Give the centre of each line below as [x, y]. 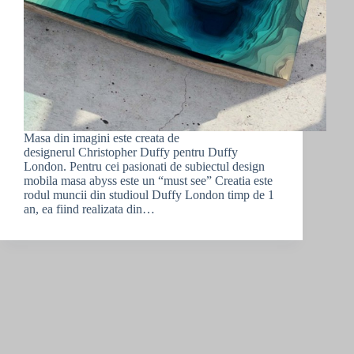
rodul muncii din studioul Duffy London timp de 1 [149, 194]
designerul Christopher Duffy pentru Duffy [131, 152]
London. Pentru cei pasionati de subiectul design [144, 166]
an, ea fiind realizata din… [89, 209]
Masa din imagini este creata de [102, 137]
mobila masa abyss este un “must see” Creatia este [148, 180]
